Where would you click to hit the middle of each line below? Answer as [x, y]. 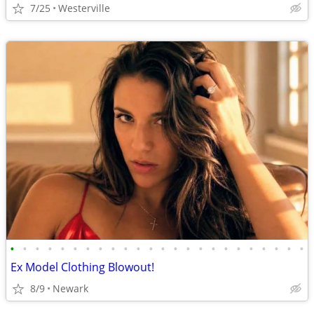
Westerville [84, 8]
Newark [70, 288]
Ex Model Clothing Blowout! [82, 267]
